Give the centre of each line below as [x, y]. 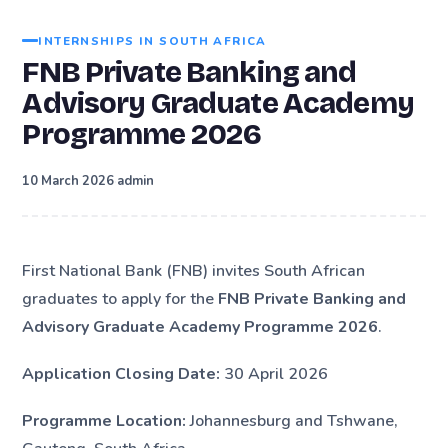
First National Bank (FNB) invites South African [194, 271]
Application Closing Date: [121, 374]
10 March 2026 [68, 180]
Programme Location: [104, 421]
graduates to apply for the [120, 299]
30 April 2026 [274, 374]
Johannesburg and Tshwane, [292, 421]
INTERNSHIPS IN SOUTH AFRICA [152, 40]
